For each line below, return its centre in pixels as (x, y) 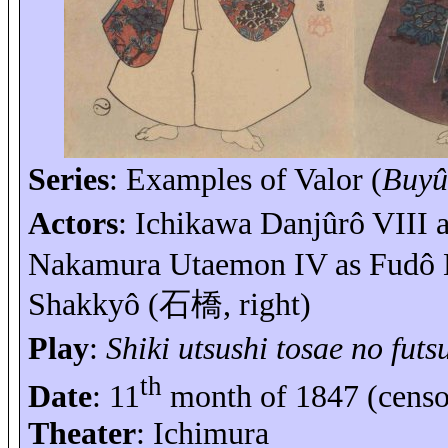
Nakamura (98, 264)
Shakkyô (83, 304)
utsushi (222, 348)
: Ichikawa (188, 223)
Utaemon (227, 264)
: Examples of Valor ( (245, 179)
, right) (266, 304)
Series (68, 179)
